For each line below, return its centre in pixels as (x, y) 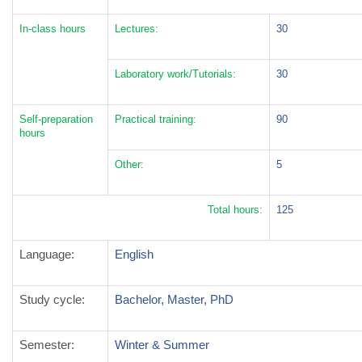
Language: (47, 254)
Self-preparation (56, 119)
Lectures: (137, 29)
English (134, 254)
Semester (45, 345)
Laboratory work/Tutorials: (175, 74)
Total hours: (235, 210)
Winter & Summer (162, 345)
